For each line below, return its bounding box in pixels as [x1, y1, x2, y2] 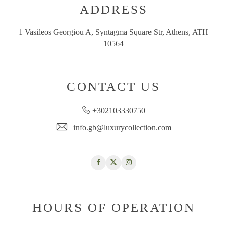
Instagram [131, 159, 155, 166]
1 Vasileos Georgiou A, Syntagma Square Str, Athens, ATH [19, 28, 208, 36]
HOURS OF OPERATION [32, 201, 195, 214]
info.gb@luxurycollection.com [73, 123, 171, 132]
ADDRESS [79, 3, 148, 16]
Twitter [116, 159, 133, 166]
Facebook [99, 159, 123, 166]
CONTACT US [67, 80, 160, 93]
